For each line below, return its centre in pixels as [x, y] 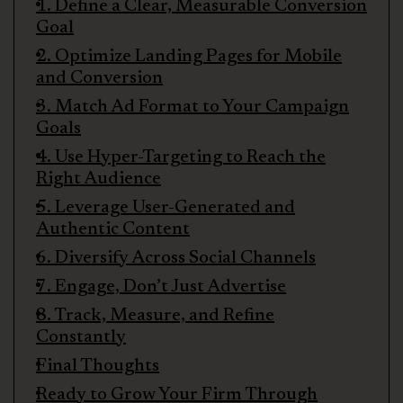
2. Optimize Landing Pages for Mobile [189, 56]
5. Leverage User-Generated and [166, 207]
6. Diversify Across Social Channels [176, 258]
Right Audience [99, 179]
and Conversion [99, 78]
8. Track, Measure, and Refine [155, 315]
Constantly [81, 337]
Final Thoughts [98, 366]
